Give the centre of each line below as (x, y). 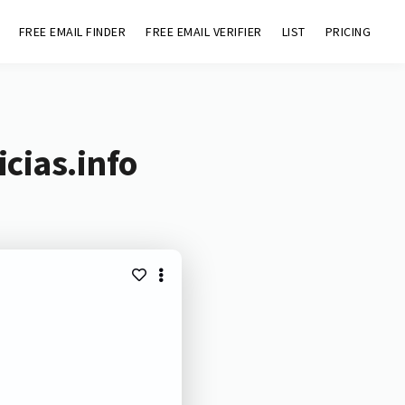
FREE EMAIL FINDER (72, 32)
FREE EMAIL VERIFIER (204, 32)
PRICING (348, 32)
